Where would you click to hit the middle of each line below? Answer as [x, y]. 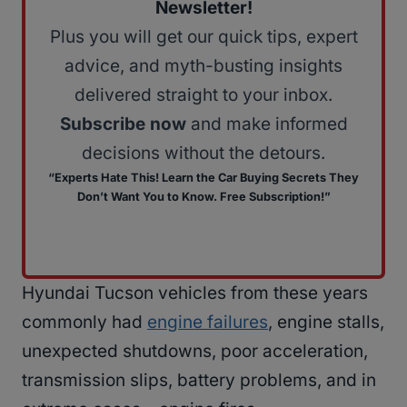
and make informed [267, 124]
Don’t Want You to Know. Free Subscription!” [203, 197]
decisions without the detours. [203, 154]
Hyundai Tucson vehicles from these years [195, 293]
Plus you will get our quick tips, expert [203, 37]
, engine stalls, [326, 323]
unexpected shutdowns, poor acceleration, [195, 352]
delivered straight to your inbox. [203, 95]
